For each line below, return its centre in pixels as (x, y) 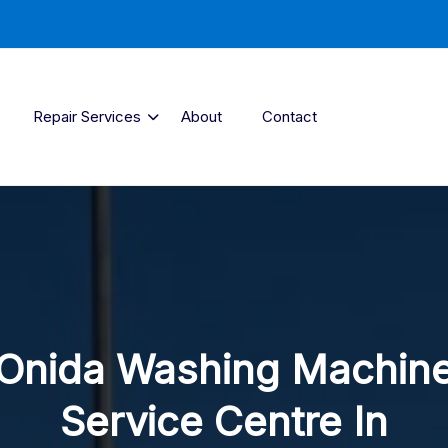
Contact (289, 116)
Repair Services (87, 116)
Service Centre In (224, 421)
